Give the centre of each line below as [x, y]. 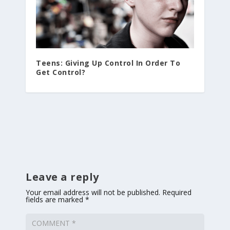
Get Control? [61, 72]
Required [177, 192]
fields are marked [55, 199]
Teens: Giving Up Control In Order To [108, 63]
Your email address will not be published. [93, 192]
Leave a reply [62, 177]
